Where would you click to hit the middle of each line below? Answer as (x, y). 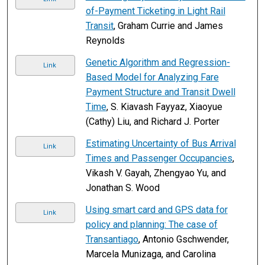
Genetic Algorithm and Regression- (158, 62)
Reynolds (105, 40)
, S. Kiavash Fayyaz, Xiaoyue (164, 106)
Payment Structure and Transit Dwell (160, 92)
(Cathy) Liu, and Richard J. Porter (152, 121)
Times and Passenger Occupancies (159, 158)
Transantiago (112, 239)
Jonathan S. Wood (122, 188)
